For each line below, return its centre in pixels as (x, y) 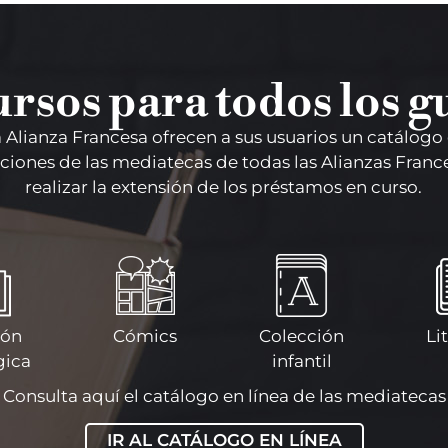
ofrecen (184, 136)
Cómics (145, 336)
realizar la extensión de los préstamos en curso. (224, 186)
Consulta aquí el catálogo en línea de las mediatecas (224, 396)
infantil (301, 361)
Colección (301, 336)
